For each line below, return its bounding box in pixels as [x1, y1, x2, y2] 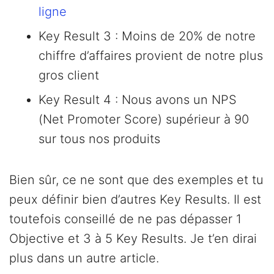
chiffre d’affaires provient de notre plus [39, 48, 263, 64]
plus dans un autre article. [9, 251, 159, 266]
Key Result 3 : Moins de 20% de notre [39, 29, 256, 44]
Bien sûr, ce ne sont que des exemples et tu [9, 172, 264, 188]
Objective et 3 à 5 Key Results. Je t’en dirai [9, 231, 257, 246]
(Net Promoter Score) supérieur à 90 [39, 112, 249, 127]
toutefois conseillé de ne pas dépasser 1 [9, 212, 242, 227]
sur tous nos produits [39, 131, 160, 147]
